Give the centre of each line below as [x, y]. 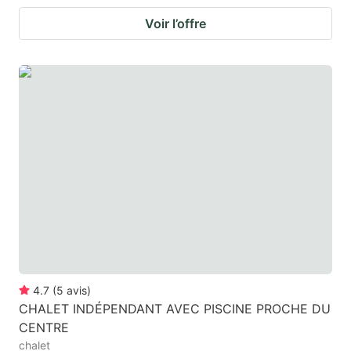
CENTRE [44, 327]
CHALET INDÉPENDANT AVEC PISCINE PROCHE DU [175, 308]
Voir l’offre [175, 24]
